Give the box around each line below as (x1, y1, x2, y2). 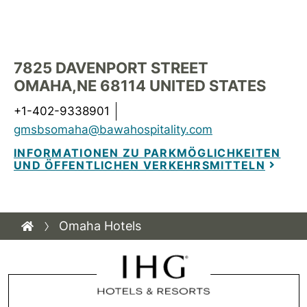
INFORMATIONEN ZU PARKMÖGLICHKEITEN (14, 146, 281, 160)
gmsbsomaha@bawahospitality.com (14, 123, 212, 136)
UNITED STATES (149, 77, 266, 95)
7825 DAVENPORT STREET (14, 59, 208, 77)
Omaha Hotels (59, 219, 141, 233)
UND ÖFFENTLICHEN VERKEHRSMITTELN (14, 158, 265, 172)
